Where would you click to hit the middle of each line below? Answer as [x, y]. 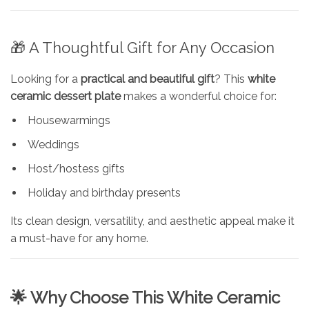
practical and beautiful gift [148, 79]
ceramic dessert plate [66, 96]
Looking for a [46, 79]
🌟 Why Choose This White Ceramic [145, 297]
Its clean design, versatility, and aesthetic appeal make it [152, 221]
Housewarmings [69, 120]
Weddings [53, 144]
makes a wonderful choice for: [199, 96]
